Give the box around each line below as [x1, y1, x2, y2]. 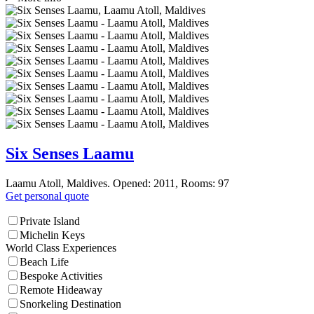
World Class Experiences [6, 241, 116, 254]
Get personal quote [6, 189, 89, 202]
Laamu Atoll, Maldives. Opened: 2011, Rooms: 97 [6, 177, 229, 189]
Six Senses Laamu [6, 144, 134, 163]
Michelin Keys [20, 228, 85, 241]
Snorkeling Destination [20, 297, 121, 310]
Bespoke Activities [20, 269, 102, 282]
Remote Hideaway [20, 283, 102, 296]
